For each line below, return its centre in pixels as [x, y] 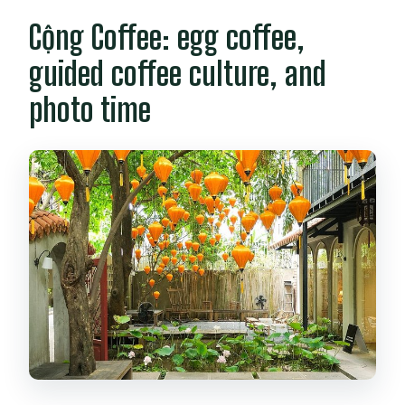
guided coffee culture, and [178, 74]
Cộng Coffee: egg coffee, [167, 38]
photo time [90, 110]
